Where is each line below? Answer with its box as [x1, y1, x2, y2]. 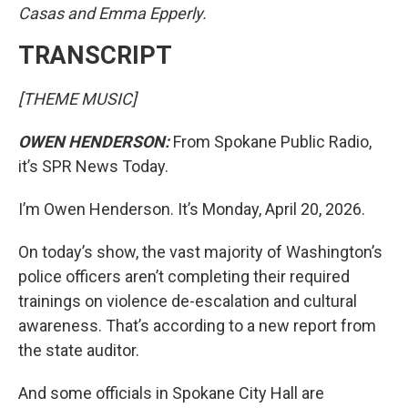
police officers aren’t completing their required [18, 267, 350, 286]
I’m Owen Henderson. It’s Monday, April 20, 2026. [18, 199, 365, 219]
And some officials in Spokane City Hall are [18, 383, 324, 403]
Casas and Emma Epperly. [18, 4, 207, 23]
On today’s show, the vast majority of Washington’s [18, 242, 382, 261]
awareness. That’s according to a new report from [18, 316, 376, 335]
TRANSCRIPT [18, 41, 172, 70]
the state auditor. [18, 341, 139, 360]
